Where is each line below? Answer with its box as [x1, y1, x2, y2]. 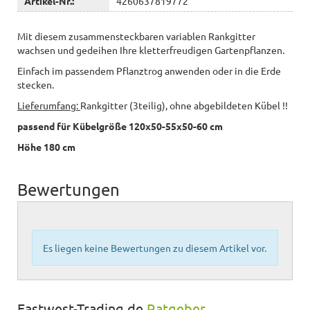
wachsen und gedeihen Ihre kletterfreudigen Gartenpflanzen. [17, 43, 284, 56]
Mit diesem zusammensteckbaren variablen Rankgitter [17, 29, 255, 42]
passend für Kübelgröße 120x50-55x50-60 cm [17, 119, 223, 132]
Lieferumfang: [17, 98, 80, 111]
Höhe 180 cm [17, 140, 75, 153]
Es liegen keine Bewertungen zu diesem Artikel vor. [43, 241, 266, 254]
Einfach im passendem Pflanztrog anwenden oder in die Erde [17, 64, 281, 77]
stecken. [17, 77, 54, 91]
